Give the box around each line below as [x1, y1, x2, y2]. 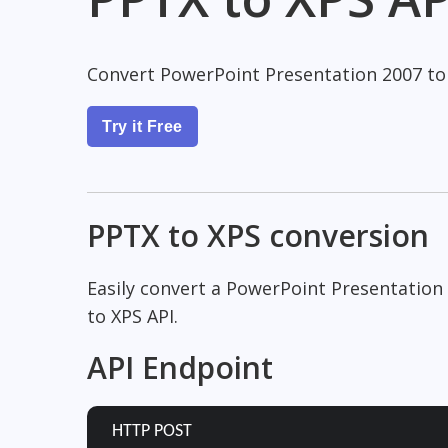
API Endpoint [87, 347, 273, 389]
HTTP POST [112, 422, 192, 442]
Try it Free [102, 117, 183, 135]
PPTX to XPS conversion [87, 214, 429, 256]
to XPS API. [87, 303, 178, 328]
